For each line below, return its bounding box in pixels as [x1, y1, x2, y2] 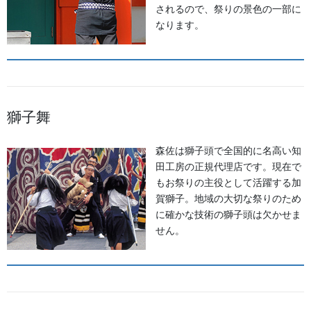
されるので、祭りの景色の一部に [155, 3, 301, 15]
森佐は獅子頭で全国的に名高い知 [155, 145, 301, 157]
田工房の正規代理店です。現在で [155, 161, 301, 173]
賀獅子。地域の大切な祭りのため [155, 193, 301, 205]
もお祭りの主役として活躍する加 [155, 177, 301, 189]
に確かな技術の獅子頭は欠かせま [155, 209, 301, 221]
